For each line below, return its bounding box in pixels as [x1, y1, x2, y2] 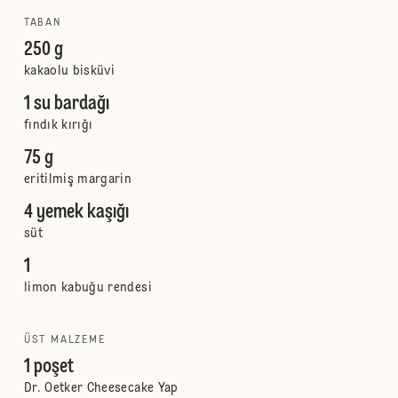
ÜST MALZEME [23, 335, 106, 346]
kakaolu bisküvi [23, 65, 115, 77]
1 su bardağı [23, 94, 109, 114]
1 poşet [23, 357, 74, 377]
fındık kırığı [23, 119, 93, 131]
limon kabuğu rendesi [23, 282, 152, 294]
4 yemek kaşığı [23, 203, 129, 222]
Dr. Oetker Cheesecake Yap [23, 382, 179, 394]
